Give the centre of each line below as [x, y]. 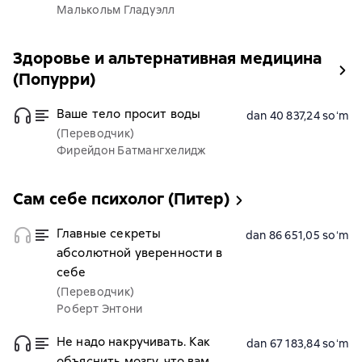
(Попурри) [54, 79]
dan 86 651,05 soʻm [297, 235]
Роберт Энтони [100, 309]
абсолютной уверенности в [140, 253]
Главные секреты [109, 234]
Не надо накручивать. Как [134, 342]
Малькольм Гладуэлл [116, 10]
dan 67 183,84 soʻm [297, 343]
